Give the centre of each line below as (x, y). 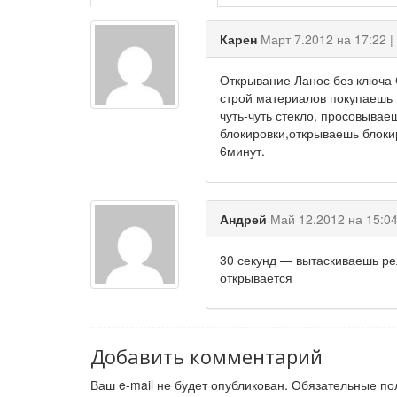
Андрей (245, 219)
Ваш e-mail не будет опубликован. (189, 385)
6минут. (242, 151)
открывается (256, 277)
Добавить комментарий (206, 356)
